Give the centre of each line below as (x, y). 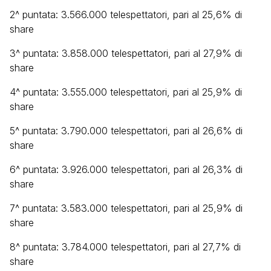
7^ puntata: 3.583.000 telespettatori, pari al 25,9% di (126, 208)
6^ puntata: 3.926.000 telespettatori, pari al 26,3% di (126, 169)
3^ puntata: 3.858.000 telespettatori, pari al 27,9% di (126, 53)
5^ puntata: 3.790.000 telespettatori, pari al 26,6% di (126, 131)
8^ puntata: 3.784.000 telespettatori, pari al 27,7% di (125, 247)
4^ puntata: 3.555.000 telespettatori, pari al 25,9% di (126, 92)
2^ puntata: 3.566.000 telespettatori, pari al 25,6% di (126, 15)
